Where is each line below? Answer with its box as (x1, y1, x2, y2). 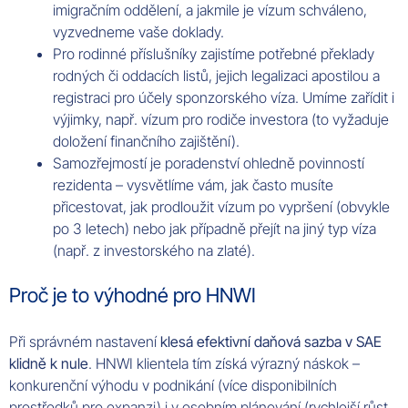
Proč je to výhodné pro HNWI (9, 282, 256, 307)
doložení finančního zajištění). (53, 131, 240, 150)
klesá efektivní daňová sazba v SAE (160, 331, 382, 351)
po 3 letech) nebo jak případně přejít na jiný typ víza (53, 219, 377, 238)
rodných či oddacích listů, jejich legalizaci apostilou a (53, 66, 381, 85)
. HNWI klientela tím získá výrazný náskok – (88, 353, 360, 372)
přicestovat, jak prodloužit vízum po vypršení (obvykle (53, 197, 391, 216)
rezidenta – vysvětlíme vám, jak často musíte (53, 175, 334, 194)
